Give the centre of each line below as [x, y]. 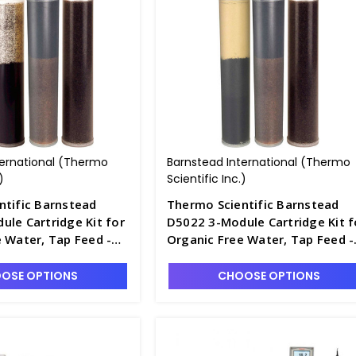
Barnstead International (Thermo [258, 162]
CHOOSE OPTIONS [269, 276]
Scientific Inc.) [206, 179]
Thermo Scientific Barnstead [253, 204]
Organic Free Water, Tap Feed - [258, 239]
